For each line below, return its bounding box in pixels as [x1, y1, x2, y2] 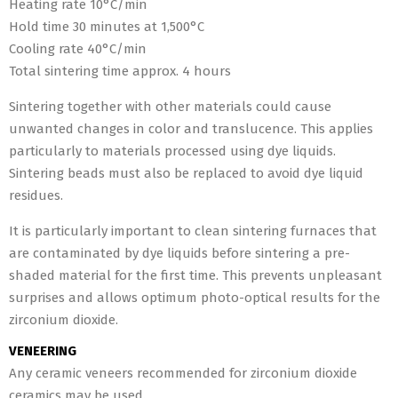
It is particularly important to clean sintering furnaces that [9, 223, 377, 239]
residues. [9, 187, 63, 203]
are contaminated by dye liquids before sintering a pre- [9, 245, 350, 261]
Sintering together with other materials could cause [9, 99, 331, 115]
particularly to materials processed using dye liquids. [9, 143, 336, 159]
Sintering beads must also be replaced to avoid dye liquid [9, 165, 363, 181]
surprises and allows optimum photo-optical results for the [9, 290, 380, 306]
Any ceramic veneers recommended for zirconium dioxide [9, 365, 357, 381]
